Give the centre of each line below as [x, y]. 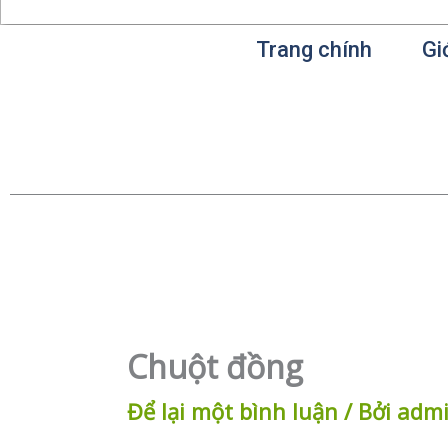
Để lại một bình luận [232, 411]
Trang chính [314, 49]
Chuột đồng [215, 367]
